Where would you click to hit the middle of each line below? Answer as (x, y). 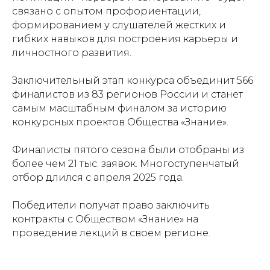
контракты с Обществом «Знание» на (105, 219)
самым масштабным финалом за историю (119, 108)
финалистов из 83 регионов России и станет (127, 94)
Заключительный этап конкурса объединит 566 (133, 80)
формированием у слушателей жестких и (119, 25)
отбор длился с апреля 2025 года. (98, 177)
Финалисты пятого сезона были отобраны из (128, 150)
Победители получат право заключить (111, 205)
